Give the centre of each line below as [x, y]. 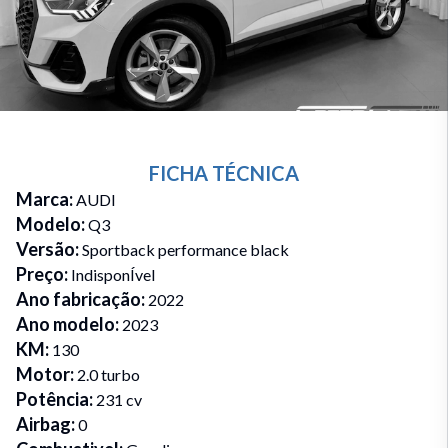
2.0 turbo [108, 374]
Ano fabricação [78, 299]
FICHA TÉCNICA [224, 173]
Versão [45, 249]
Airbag [43, 424]
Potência [52, 399]
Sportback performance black [185, 249]
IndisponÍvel [113, 274]
